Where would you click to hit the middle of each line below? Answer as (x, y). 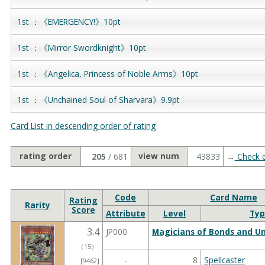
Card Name (234, 197)
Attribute (125, 213)
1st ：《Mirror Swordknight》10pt (81, 47)
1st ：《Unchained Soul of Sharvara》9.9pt (98, 99)
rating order (46, 156)
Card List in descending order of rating (83, 125)
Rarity (37, 205)
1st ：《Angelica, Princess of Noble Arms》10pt (107, 73)
